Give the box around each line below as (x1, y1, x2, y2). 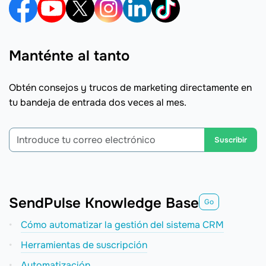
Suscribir (214, 135, 247, 145)
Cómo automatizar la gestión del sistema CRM (21, 218, 224, 232)
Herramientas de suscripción (21, 239, 147, 252)
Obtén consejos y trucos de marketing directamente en (9, 81, 252, 94)
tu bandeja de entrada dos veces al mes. (9, 96, 186, 109)
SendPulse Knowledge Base (9, 194, 199, 213)
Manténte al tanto (9, 47, 129, 65)
